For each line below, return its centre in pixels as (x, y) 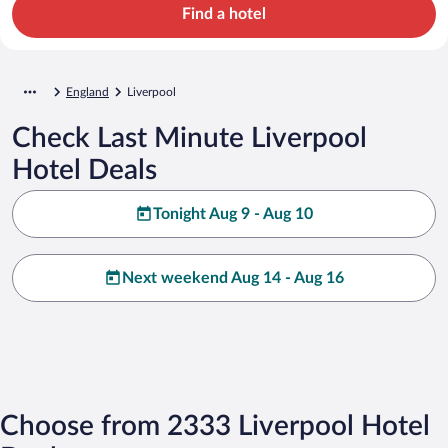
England (87, 91)
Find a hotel (224, 13)
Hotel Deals (84, 169)
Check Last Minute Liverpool (189, 137)
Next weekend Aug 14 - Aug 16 (233, 277)
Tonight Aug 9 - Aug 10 (233, 213)
